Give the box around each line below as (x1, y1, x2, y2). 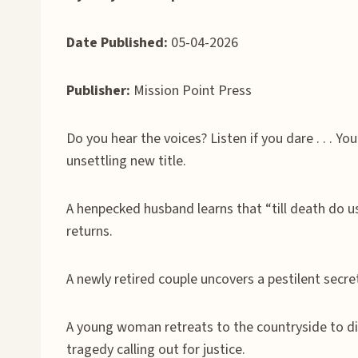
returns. (66, 221, 113, 241)
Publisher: (66, 80, 130, 101)
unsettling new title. (66, 150, 186, 171)
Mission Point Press (130, 80, 252, 101)
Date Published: (66, 32, 171, 53)
